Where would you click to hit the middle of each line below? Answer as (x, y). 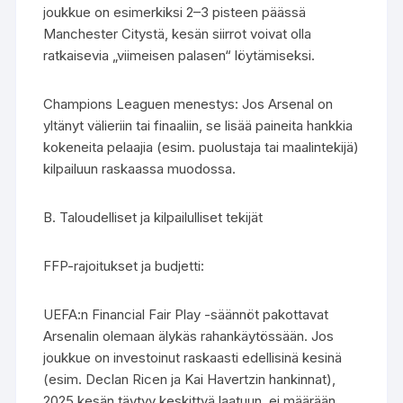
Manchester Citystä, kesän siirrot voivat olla (178, 34)
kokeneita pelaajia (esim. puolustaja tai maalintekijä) (201, 147)
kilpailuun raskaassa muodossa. (140, 169)
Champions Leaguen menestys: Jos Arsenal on (188, 104)
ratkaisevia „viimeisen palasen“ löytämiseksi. (179, 55)
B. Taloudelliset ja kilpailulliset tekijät (153, 217)
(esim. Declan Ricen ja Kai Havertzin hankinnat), (190, 379)
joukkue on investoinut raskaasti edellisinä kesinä (193, 358)
